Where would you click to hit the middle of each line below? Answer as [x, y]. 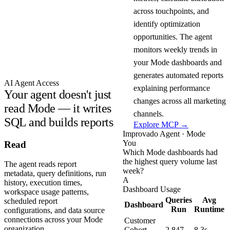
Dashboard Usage [152, 189]
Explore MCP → [161, 124]
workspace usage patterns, [46, 192]
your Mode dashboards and [178, 62]
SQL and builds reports [59, 122]
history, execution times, [43, 183]
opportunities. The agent [173, 36]
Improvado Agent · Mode [164, 133]
